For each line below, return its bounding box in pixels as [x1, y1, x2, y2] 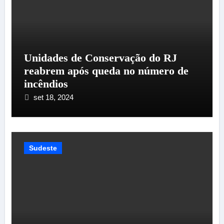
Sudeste [28, 143, 57, 152]
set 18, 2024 [33, 92, 73, 101]
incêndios [23, 77, 68, 90]
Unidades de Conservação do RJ [23, 51, 177, 64]
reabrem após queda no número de [23, 64, 188, 77]
